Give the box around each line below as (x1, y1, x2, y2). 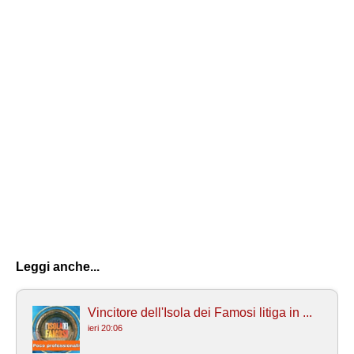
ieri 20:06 (88, 323, 122, 333)
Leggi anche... (16, 260, 100, 274)
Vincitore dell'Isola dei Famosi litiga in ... (88, 306, 312, 320)
